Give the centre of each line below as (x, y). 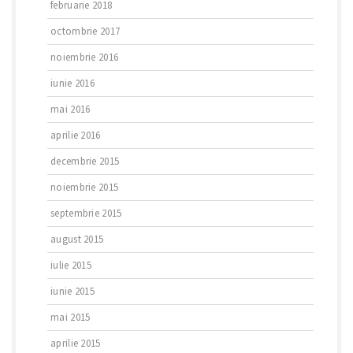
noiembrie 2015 (85, 187)
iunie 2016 (72, 83)
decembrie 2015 (85, 161)
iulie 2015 (71, 265)
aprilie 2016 (76, 135)
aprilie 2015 (76, 343)
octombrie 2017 (85, 31)
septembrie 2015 (86, 213)
